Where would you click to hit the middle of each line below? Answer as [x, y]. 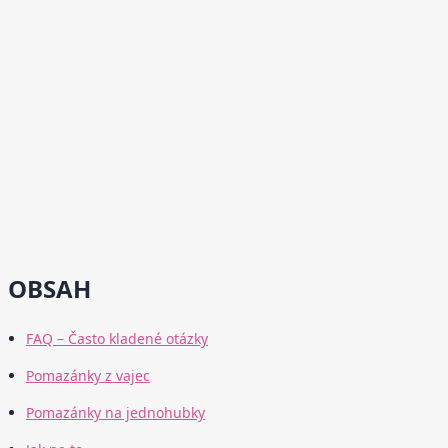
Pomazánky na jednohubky [115, 413]
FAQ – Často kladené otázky [117, 339]
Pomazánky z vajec [88, 376]
